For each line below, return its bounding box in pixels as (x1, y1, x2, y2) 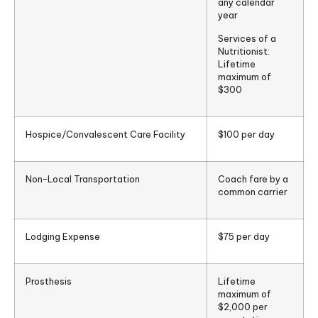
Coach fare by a (218, 172, 288, 185)
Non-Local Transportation (26, 172, 140, 185)
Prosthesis (26, 275, 72, 287)
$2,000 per (218, 300, 268, 312)
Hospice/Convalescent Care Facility (26, 128, 185, 140)
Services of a (218, 32, 276, 44)
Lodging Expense (26, 230, 100, 242)
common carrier (218, 185, 287, 197)
